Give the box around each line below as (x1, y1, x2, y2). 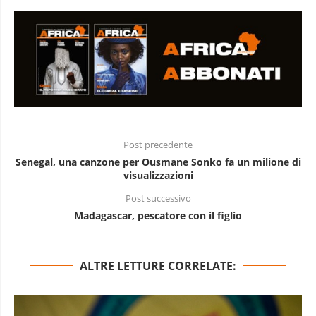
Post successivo (125, 192, 191, 205)
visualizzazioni (123, 168, 193, 182)
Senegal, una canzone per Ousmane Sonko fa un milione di (15, 154, 301, 169)
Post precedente (123, 138, 193, 151)
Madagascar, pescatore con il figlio (74, 208, 242, 222)
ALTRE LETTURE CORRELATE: (80, 257, 236, 274)
